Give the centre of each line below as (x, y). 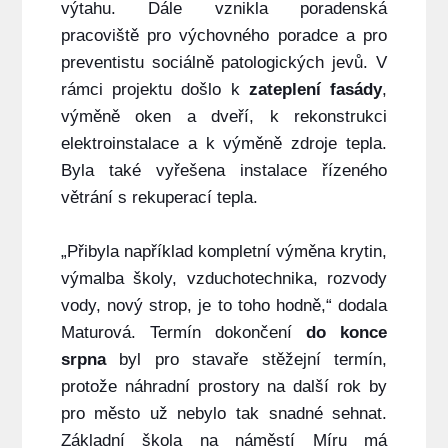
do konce (347, 333)
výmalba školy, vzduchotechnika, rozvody (224, 279)
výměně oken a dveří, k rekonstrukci (224, 117)
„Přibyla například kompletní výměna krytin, (224, 252)
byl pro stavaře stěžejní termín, (246, 360)
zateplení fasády (315, 90)
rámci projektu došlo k (154, 90)
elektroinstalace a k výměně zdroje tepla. (224, 144)
